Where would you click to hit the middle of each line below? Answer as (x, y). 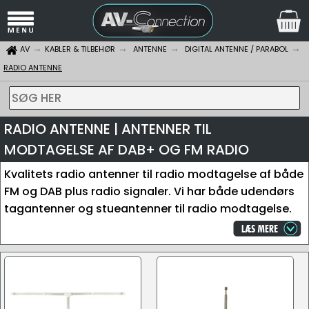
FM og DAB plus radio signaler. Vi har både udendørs (149, 191)
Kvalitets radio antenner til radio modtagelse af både (154, 174)
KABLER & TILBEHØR (80, 49)
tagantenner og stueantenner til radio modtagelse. (148, 209)
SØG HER (36, 98)
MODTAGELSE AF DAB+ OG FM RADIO (127, 150)
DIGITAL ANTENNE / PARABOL (237, 49)
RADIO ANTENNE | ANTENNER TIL (108, 129)
